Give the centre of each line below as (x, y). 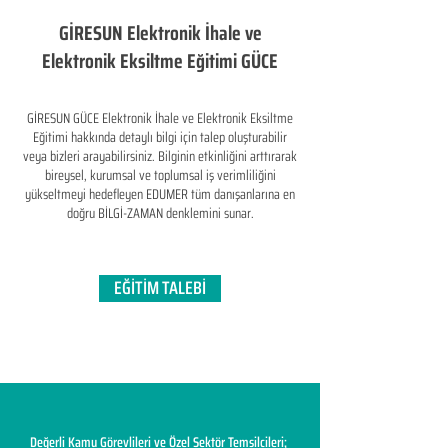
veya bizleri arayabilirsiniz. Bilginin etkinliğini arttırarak (160, 156)
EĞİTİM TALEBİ (160, 288)
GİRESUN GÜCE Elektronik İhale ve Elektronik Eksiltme (160, 118)
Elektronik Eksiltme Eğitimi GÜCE (160, 61)
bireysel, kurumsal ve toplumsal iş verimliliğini (160, 175)
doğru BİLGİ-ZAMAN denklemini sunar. (160, 213)
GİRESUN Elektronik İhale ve (160, 33)
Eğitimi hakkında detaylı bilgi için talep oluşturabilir (160, 137)
